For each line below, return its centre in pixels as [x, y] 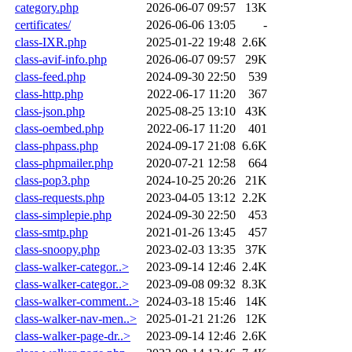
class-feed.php [50, 76]
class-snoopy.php [57, 249]
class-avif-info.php [61, 59]
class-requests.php [60, 197]
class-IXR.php [51, 42]
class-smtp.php [51, 232]
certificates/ [43, 24]
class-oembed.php [59, 128]
